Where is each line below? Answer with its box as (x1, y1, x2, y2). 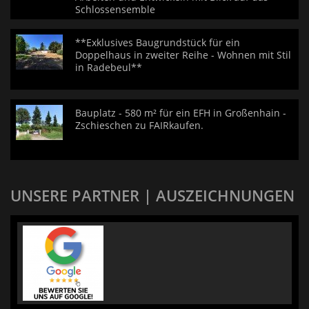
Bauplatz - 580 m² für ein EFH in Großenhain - (75, 106, 286, 119)
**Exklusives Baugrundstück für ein (75, 36, 240, 49)
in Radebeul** (75, 61, 142, 74)
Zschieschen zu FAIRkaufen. (75, 119, 203, 132)
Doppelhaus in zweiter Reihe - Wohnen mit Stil (75, 48, 291, 61)
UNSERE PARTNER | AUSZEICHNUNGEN (10, 185, 295, 206)
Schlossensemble (75, 3, 155, 16)
